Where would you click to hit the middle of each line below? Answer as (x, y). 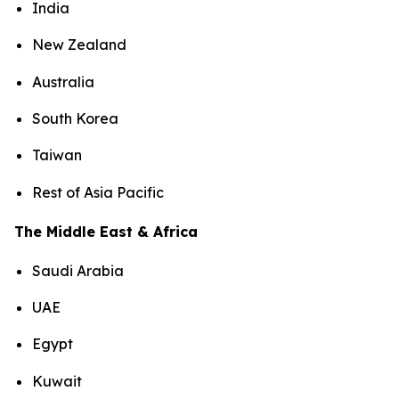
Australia (63, 81)
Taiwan (57, 155)
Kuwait (57, 381)
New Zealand (79, 45)
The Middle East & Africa (106, 231)
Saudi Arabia (78, 270)
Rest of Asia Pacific (100, 192)
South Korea (75, 118)
